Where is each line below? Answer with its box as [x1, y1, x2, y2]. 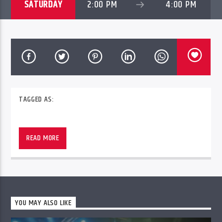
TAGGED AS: [19, 93, 54, 106]
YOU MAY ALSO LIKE [15, 197, 72, 210]
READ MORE [26, 132, 59, 145]
